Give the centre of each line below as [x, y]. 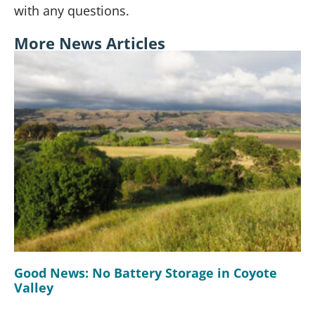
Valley [34, 287]
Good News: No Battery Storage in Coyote [146, 272]
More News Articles [90, 43]
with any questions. [72, 11]
